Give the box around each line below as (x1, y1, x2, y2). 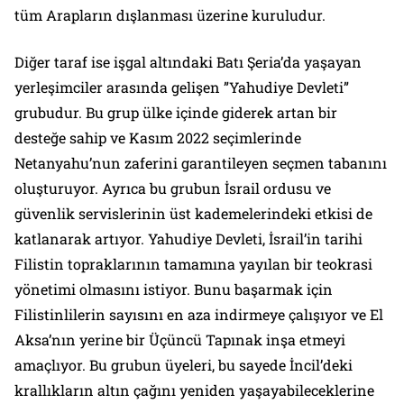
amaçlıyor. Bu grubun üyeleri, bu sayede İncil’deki (14, 354, 353, 374)
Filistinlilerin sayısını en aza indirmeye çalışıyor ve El (14, 304, 383, 324)
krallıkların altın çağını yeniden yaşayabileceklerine (14, 380, 374, 399)
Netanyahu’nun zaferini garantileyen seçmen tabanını (14, 152, 387, 172)
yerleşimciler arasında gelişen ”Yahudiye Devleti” (14, 77, 349, 96)
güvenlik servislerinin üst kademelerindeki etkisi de (14, 203, 372, 223)
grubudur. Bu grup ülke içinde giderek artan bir (14, 102, 337, 122)
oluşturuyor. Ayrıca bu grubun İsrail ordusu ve (14, 178, 331, 197)
